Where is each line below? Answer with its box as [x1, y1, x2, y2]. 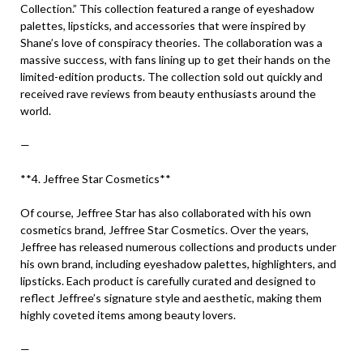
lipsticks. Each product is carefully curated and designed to [20, 274, 316, 288]
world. [20, 104, 51, 117]
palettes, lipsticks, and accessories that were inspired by [20, 19, 305, 32]
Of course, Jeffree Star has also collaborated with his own [20, 206, 311, 220]
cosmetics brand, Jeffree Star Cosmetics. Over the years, [20, 223, 309, 237]
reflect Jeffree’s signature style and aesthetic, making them [20, 291, 322, 305]
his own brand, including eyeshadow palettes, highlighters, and [20, 257, 336, 271]
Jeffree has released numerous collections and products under [20, 240, 336, 254]
